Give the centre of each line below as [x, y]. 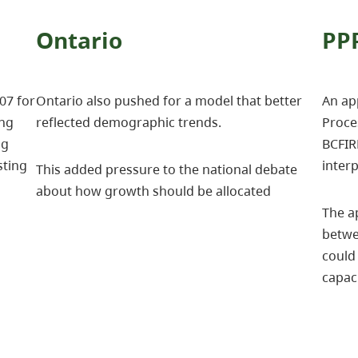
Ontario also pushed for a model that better [169, 101]
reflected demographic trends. [129, 123]
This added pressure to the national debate [167, 170]
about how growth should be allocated [154, 191]
